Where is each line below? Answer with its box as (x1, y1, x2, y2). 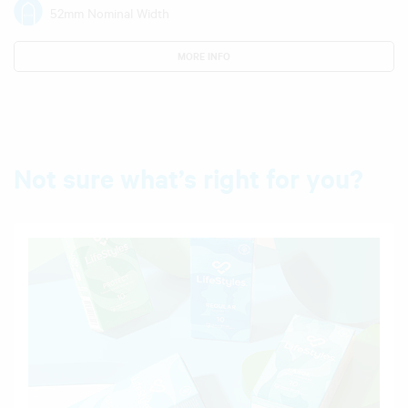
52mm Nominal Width (50, 5, 169, 22)
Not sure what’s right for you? (14, 161, 363, 196)
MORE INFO (178, 49, 230, 63)
